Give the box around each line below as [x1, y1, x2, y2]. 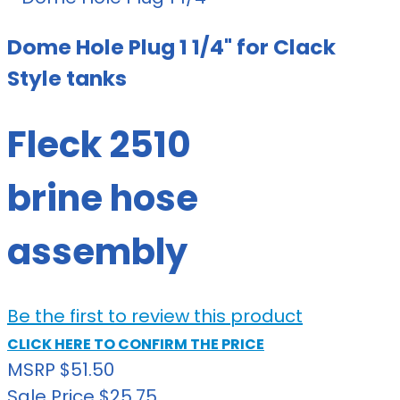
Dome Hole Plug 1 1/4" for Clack [7, 31, 336, 62]
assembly [7, 226, 187, 277]
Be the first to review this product [7, 303, 303, 329]
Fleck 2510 [7, 119, 191, 170]
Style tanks [7, 62, 127, 93]
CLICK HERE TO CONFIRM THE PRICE [7, 333, 264, 354]
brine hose [7, 172, 198, 223]
